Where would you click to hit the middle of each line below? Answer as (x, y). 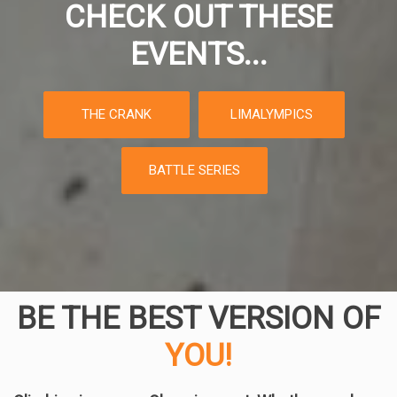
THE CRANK (117, 114)
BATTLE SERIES (194, 170)
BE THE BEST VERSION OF (198, 319)
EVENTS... (198, 54)
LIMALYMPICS (272, 114)
